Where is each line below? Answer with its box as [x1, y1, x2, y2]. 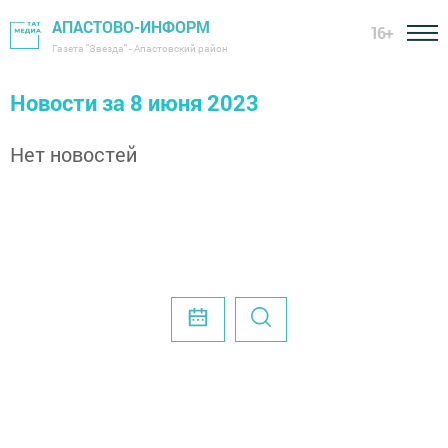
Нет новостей [10, 141, 137, 167]
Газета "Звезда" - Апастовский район [52, 42, 228, 55]
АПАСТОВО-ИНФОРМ [52, 16, 210, 37]
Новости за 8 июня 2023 [10, 88, 259, 117]
